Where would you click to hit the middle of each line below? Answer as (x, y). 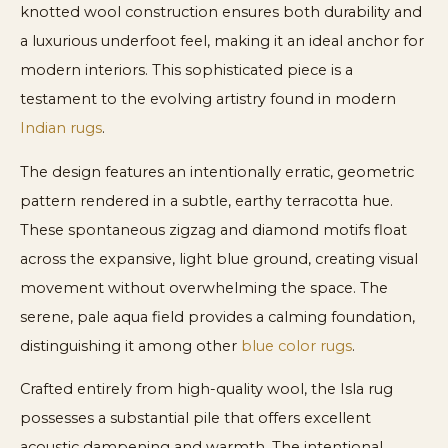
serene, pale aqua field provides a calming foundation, (217, 316)
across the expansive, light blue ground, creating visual (219, 258)
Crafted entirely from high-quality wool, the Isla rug (206, 389)
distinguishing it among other (130, 345)
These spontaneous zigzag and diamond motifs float (213, 229)
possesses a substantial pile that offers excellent (195, 418)
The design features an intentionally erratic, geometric (217, 171)
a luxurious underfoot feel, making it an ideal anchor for (222, 40)
